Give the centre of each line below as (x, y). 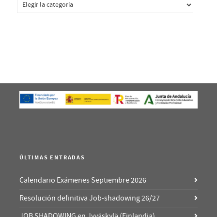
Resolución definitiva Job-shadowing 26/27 (90, 198)
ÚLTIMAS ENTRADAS (52, 157)
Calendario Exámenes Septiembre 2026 (83, 180)
